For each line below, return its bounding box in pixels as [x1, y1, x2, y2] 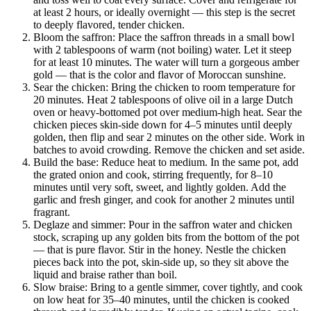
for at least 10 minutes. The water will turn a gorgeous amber [33, 56, 299, 69]
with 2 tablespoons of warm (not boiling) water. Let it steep [33, 44, 292, 56]
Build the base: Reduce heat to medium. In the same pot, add [33, 156, 299, 169]
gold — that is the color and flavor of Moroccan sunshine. [33, 69, 286, 81]
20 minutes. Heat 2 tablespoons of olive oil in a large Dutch [33, 94, 293, 106]
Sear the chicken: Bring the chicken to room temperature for [33, 81, 295, 94]
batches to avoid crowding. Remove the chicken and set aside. [33, 144, 305, 156]
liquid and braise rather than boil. [33, 269, 177, 281]
